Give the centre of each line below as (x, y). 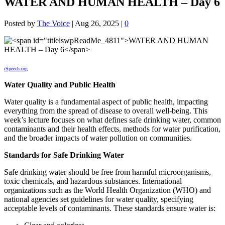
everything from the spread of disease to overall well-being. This (106, 111)
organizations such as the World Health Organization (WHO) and (107, 190)
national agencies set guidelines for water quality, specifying (99, 199)
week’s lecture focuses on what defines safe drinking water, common (113, 120)
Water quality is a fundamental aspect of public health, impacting (106, 102)
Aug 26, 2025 (97, 24)
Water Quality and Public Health (60, 85)
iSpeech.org (16, 69)
